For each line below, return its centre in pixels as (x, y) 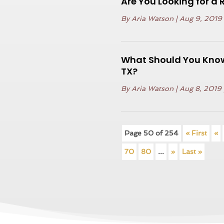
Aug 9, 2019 (201, 19)
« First (196, 133)
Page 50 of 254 (152, 133)
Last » (192, 152)
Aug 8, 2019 (201, 89)
